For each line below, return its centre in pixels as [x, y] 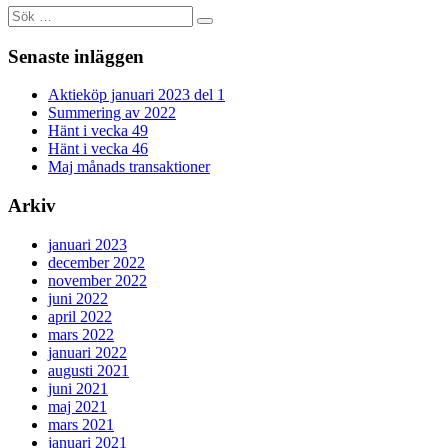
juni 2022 [78, 298]
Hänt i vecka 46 [98, 149]
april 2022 [80, 316]
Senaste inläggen [76, 56]
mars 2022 [81, 334]
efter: [23, 31]
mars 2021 [81, 424]
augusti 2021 [88, 370]
